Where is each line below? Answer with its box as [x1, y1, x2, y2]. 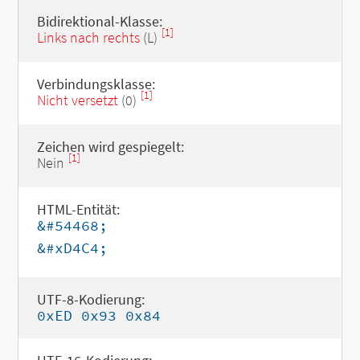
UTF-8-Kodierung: [36, 290, 145, 309]
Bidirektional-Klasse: [36, 12, 162, 31]
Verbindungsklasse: [36, 75, 155, 93]
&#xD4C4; [36, 239, 108, 257]
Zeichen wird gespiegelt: [36, 137, 184, 156]
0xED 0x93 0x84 [36, 306, 161, 325]
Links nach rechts [36, 28, 140, 47]
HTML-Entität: [36, 200, 120, 219]
